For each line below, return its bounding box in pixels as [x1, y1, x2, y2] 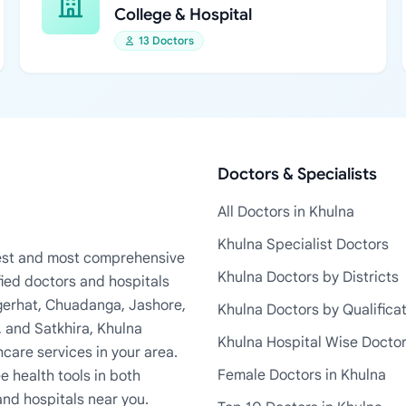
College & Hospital [114, 5, 253, 24]
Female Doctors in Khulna [217, 366, 386, 384]
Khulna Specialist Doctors [217, 236, 389, 254]
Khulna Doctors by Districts [217, 268, 399, 286]
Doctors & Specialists [217, 164, 377, 184]
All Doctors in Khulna [217, 203, 354, 221]
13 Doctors [139, 34, 195, 47]
